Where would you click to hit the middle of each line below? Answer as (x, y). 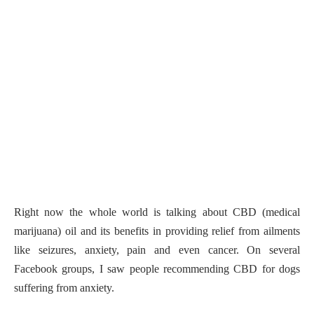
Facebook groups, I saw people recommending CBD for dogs (157, 269)
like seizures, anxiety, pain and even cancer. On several (157, 250)
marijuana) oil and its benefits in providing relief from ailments (157, 231)
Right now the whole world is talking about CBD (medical (157, 212)
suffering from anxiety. (66, 288)
